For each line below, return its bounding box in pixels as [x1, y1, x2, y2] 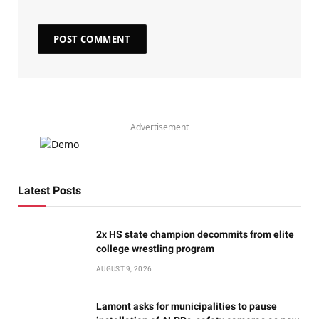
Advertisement [130, 120, 189, 133]
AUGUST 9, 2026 [96, 264, 152, 273]
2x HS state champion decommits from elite [96, 228, 294, 240]
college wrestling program [96, 242, 214, 254]
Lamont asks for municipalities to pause [96, 300, 277, 312]
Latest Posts [18, 183, 81, 197]
